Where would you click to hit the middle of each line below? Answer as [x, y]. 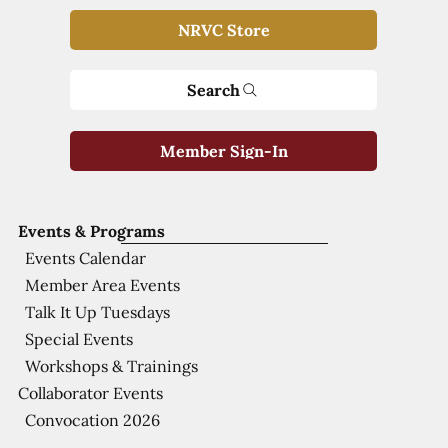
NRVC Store [223, 30]
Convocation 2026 [93, 419]
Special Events [79, 338]
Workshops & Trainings [112, 365]
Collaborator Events [90, 392]
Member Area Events [103, 284]
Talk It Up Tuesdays [98, 311]
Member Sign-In [223, 150]
